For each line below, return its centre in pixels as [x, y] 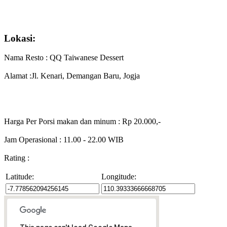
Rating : [17, 158]
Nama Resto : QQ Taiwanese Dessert [64, 58]
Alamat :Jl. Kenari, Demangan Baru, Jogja [72, 76]
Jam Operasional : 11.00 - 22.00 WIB [64, 140]
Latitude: [20, 177]
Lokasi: [20, 38]
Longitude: [119, 177]
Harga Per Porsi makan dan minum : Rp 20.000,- [82, 122]
